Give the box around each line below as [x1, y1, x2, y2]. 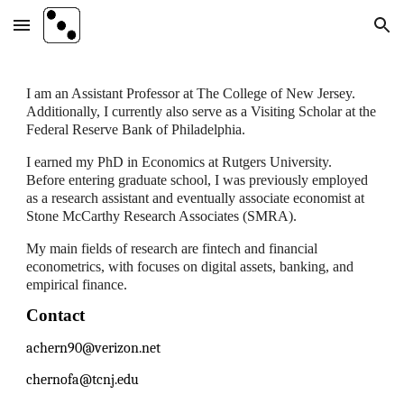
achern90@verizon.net [26, 340, 161, 357]
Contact [26, 306, 86, 326]
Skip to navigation [277, 25, 390, 41]
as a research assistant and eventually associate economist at [26, 190, 365, 206]
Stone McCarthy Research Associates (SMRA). [26, 208, 298, 224]
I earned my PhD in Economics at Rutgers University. [26, 154, 336, 170]
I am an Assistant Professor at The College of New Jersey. [26, 86, 356, 101]
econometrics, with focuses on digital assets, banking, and [26, 259, 354, 274]
